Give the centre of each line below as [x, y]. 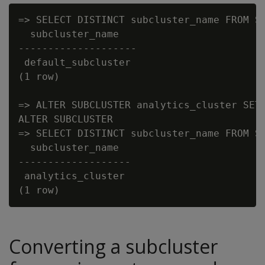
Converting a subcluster [113, 246]
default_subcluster [75, 62]
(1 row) [39, 77]
